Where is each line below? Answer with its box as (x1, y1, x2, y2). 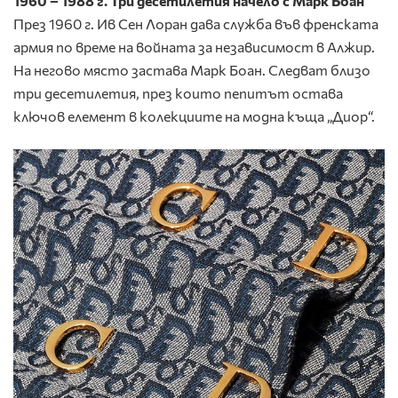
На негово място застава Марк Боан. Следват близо (13, 61, 370, 79)
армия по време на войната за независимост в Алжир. (13, 38, 375, 56)
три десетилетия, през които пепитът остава (13, 84, 343, 102)
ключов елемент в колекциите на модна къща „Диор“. (13, 107, 375, 125)
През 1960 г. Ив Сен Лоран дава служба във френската (13, 15, 378, 33)
